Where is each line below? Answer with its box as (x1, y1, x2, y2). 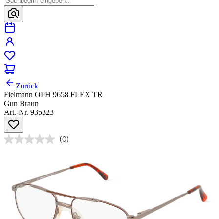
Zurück (16, 82, 38, 90)
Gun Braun (4, 99, 39, 108)
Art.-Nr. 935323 (4, 108, 54, 117)
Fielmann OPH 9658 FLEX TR (4, 90, 103, 99)
